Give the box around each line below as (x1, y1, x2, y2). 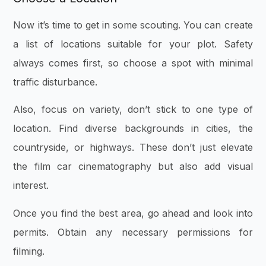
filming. (13, 245, 45, 257)
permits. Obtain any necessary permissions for (13, 226, 253, 238)
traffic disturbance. (13, 75, 101, 88)
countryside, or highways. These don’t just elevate (13, 141, 253, 154)
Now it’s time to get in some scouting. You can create (13, 18, 253, 31)
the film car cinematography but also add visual (13, 160, 253, 173)
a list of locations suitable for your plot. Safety (13, 37, 253, 50)
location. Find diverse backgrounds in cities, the (13, 122, 253, 135)
